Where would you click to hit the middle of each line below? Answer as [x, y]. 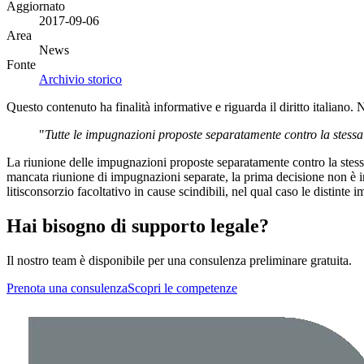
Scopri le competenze [182, 288]
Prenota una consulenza [67, 288]
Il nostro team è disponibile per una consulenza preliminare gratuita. [179, 260]
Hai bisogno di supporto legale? [138, 225]
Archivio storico [80, 79]
